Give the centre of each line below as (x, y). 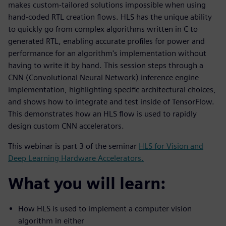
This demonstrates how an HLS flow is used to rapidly (102, 114)
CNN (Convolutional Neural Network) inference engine (103, 78)
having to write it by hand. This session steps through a (106, 66)
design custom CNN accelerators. (66, 126)
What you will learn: (87, 184)
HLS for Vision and (171, 146)
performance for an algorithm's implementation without (107, 53)
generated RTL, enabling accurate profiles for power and (106, 41)
